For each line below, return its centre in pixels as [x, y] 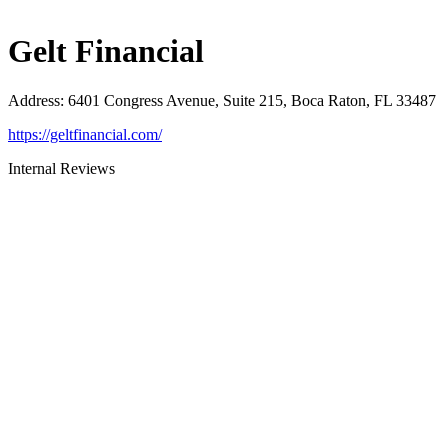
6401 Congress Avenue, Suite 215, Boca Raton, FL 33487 [252, 100]
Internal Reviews [61, 168]
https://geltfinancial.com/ [85, 134]
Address [34, 100]
